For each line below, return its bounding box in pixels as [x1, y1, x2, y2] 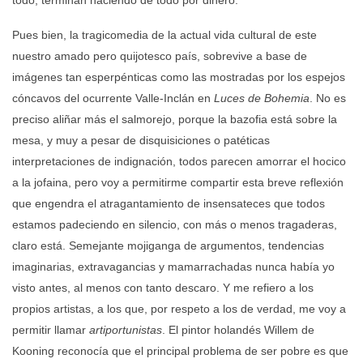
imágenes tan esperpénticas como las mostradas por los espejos [12, 70, 345, 83]
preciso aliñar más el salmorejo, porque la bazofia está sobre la [12, 112, 337, 126]
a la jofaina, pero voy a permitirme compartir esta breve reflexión [12, 175, 344, 189]
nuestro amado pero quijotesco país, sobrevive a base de [12, 49, 307, 62]
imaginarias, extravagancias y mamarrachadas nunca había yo [12, 259, 335, 273]
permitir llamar [12, 322, 89, 336]
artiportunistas [89, 322, 162, 336]
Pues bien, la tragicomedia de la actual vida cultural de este [12, 28, 317, 41]
